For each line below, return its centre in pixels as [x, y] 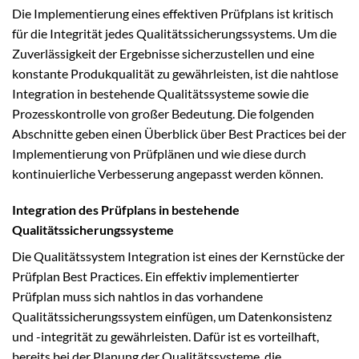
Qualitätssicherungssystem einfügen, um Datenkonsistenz [172, 317]
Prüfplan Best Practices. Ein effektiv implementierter [155, 276]
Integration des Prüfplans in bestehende [126, 210]
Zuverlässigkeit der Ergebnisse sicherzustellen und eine [163, 53]
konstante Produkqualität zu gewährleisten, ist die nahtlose [175, 73]
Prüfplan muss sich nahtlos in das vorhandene [137, 296]
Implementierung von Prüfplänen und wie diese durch [159, 153]
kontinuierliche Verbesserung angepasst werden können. [167, 173]
